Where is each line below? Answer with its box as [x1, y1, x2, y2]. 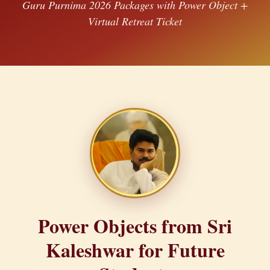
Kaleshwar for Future [45, 236, 225, 264]
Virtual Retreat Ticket [88, 14, 182, 28]
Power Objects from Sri [38, 212, 232, 240]
